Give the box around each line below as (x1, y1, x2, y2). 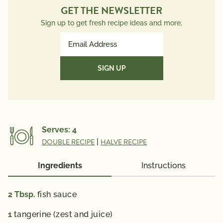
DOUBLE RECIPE (42, 137, 95, 147)
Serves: (42, 125, 72, 134)
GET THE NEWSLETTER (61, 3, 162, 18)
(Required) (61, 58, 90, 66)
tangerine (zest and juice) (14, 210, 113, 219)
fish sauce (37, 190, 77, 199)
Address (59, 45, 91, 54)
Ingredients (37, 161, 82, 170)
